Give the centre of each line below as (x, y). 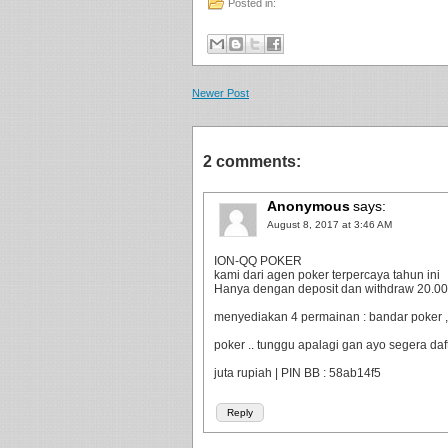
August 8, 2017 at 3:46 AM (329, 224)
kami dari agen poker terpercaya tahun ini (327, 275)
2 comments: (252, 161)
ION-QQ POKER (258, 261)
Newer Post (220, 93)
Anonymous (308, 206)
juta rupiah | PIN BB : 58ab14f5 (297, 373)
